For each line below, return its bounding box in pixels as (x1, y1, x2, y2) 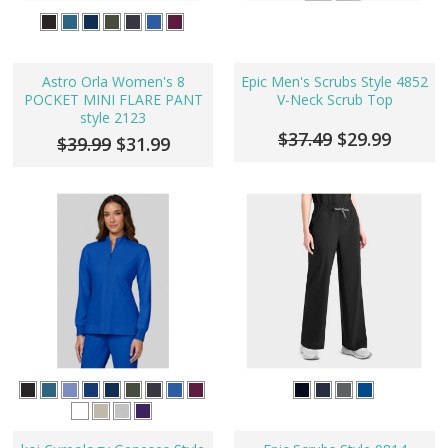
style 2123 (80, 108, 147, 128)
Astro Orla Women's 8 (41, 72, 185, 92)
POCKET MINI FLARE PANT (23, 90, 203, 110)
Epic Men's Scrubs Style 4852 (241, 72, 428, 92)
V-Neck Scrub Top (276, 90, 393, 110)
